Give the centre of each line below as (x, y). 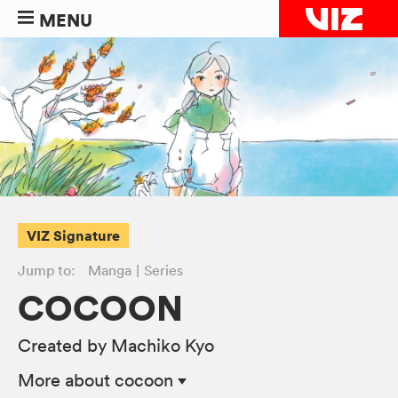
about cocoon (119, 380)
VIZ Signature (73, 236)
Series (163, 270)
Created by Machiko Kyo (116, 345)
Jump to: (47, 270)
